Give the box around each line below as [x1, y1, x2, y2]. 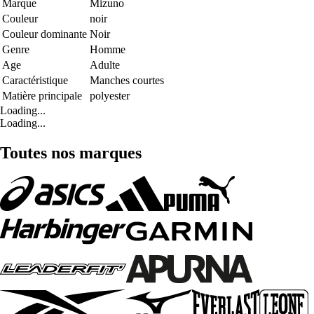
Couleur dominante [2, 27, 87, 40]
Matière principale [2, 89, 82, 102]
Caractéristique [2, 74, 68, 86]
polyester [90, 89, 130, 102]
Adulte [90, 58, 120, 71]
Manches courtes [90, 74, 164, 86]
